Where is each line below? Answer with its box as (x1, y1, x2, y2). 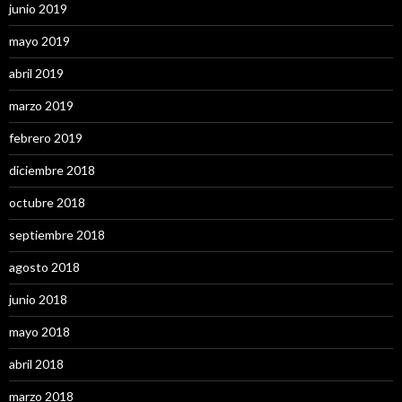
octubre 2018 (9, 194, 85, 210)
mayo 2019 (9, 32, 70, 48)
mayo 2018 (9, 323, 70, 339)
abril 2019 (9, 65, 64, 81)
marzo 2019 (9, 97, 74, 113)
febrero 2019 (9, 129, 83, 145)
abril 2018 (9, 355, 64, 371)
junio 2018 (9, 291, 67, 307)
